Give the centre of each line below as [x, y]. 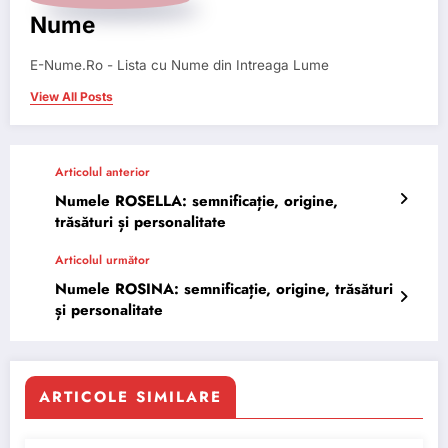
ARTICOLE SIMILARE [130, 397]
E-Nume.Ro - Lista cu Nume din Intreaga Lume [179, 65]
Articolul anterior [102, 172]
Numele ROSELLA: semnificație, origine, [196, 201]
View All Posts [71, 96]
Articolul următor [102, 260]
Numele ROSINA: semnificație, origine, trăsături [224, 289]
